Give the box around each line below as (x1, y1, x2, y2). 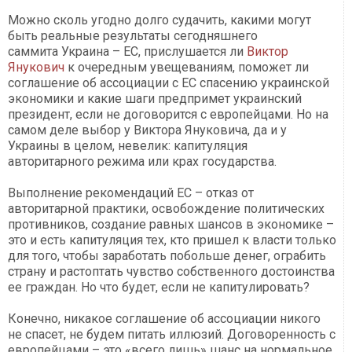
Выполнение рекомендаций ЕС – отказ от (8, 185, 254, 201)
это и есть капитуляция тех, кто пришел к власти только (8, 233, 336, 248)
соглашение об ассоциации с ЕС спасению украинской (8, 75, 329, 91)
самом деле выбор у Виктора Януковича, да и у (8, 123, 287, 138)
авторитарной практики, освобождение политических (8, 201, 324, 217)
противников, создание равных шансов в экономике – (8, 217, 334, 233)
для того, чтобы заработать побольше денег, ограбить (8, 248, 326, 264)
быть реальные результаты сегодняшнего (8, 28, 258, 44)
